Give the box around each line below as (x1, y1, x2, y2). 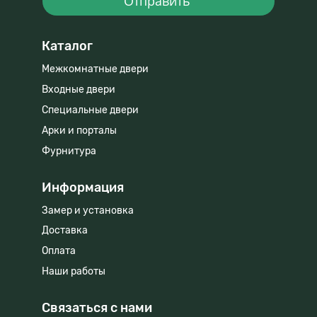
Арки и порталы (42, 124, 117, 137)
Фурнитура (42, 144, 96, 157)
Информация (42, 179, 124, 195)
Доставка (42, 224, 90, 237)
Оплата (42, 245, 76, 258)
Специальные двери (42, 103, 139, 116)
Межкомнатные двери (42, 63, 149, 76)
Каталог (42, 38, 93, 54)
